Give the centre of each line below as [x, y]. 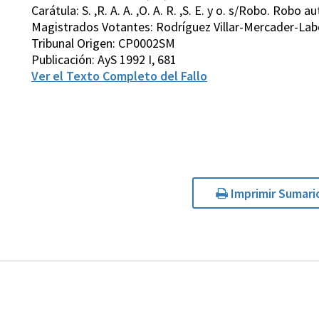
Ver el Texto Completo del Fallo [119, 76]
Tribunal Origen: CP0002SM [103, 43]
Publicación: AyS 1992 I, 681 [104, 60]
